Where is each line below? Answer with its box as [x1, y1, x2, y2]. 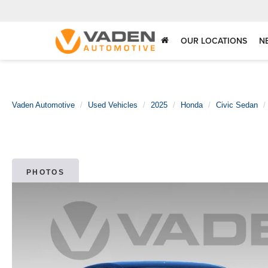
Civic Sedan [216, 100, 258, 109]
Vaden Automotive [12, 100, 75, 109]
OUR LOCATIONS [181, 35, 247, 47]
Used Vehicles [88, 100, 138, 109]
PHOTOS [26, 168, 65, 177]
